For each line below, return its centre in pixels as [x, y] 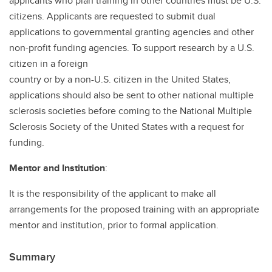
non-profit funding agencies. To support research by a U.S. [132, 48]
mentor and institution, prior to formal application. [114, 225]
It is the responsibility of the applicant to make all [113, 193]
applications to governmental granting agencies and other [131, 32]
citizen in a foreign [49, 63]
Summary [32, 257]
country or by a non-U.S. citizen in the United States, [120, 79]
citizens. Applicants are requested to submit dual [112, 16]
